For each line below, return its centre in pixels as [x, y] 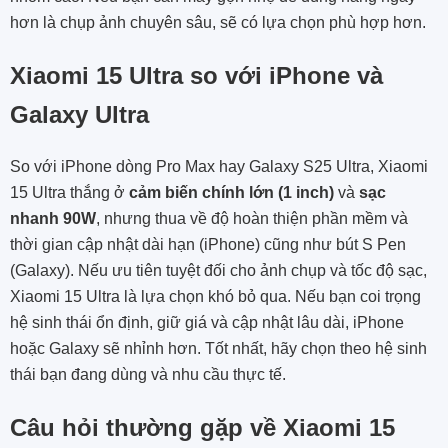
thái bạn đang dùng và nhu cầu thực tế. [148, 374]
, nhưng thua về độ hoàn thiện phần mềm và [252, 218]
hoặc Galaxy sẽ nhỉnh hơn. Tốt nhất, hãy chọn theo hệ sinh [218, 348]
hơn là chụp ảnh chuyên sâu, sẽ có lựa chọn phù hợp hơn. [218, 22]
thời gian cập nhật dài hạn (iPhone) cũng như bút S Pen [208, 244]
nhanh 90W [53, 218]
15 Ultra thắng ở [69, 192]
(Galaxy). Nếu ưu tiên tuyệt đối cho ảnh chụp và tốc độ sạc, [218, 270]
